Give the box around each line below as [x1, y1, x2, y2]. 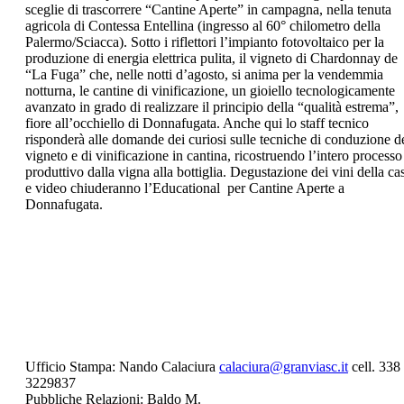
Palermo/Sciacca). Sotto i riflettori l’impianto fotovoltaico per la [25, 34, 384, 50]
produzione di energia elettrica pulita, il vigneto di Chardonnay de [25, 50, 398, 66]
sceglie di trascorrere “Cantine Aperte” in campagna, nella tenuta [25, 2, 391, 17]
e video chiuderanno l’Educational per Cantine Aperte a [25, 180, 344, 196]
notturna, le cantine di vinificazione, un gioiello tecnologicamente [25, 83, 395, 98]
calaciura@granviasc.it [219, 359, 348, 374]
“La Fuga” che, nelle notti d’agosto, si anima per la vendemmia [25, 67, 383, 82]
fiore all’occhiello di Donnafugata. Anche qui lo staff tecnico [25, 115, 369, 131]
